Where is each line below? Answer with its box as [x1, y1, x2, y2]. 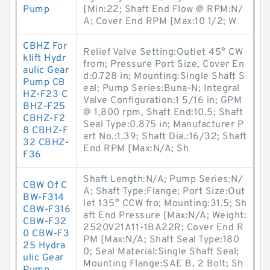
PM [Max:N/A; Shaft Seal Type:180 [83, 234, 239, 246]
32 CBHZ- [23, 137, 69, 149]
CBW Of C [23, 180, 67, 192]
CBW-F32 [23, 216, 67, 228]
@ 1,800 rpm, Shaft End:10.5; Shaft [83, 107, 243, 119]
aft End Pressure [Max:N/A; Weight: [83, 210, 246, 222]
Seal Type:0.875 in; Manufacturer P [83, 119, 243, 131]
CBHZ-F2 [23, 113, 66, 125]
